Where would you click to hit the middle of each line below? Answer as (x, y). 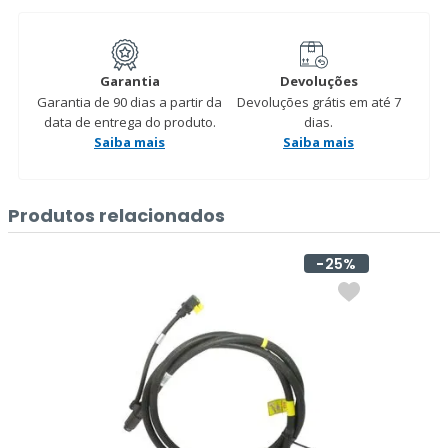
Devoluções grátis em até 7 (318, 102)
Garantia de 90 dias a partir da (129, 102)
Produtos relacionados (116, 215)
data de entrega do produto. (129, 122)
